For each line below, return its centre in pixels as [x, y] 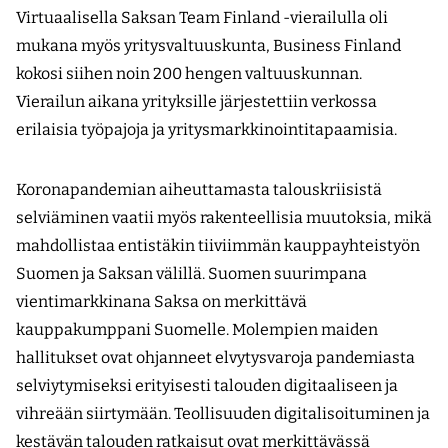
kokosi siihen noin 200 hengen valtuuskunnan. [189, 73]
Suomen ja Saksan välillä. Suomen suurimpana [191, 273]
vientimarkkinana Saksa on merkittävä [161, 301]
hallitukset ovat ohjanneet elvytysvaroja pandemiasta [215, 357]
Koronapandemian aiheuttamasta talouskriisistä [199, 189]
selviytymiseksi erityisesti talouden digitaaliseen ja [207, 385]
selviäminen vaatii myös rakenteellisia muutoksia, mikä [224, 217]
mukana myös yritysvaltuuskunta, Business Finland [208, 45]
